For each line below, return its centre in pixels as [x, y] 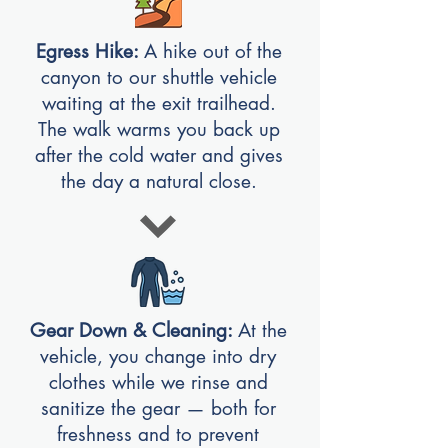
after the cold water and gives [158, 155]
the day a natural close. [158, 181]
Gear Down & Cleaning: [133, 330]
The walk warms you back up [158, 129]
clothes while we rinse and [158, 382]
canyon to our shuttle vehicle [158, 77]
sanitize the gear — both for [158, 408]
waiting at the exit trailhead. [158, 103]
